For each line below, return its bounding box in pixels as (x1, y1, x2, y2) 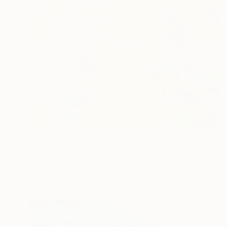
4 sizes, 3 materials (68, 167, 131, 176)
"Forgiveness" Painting (28, 144, 119, 155)
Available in (28, 167, 68, 176)
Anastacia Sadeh (28, 156, 85, 165)
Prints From (28, 132, 75, 142)
